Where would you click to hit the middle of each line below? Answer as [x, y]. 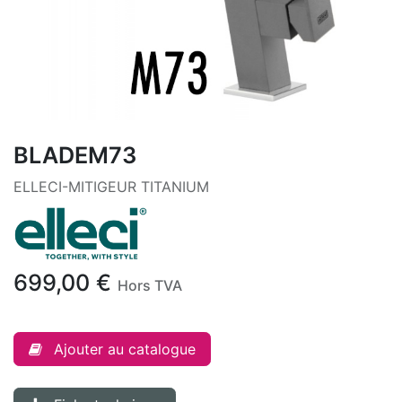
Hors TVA [150, 285]
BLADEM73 [75, 155]
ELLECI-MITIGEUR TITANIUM [111, 187]
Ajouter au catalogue [125, 349]
